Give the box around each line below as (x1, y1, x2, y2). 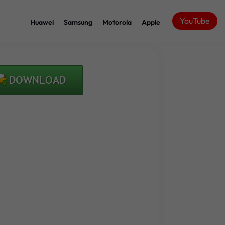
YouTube (180, 16, 210, 26)
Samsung (64, 17, 92, 27)
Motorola (102, 17, 132, 27)
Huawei (30, 17, 54, 27)
